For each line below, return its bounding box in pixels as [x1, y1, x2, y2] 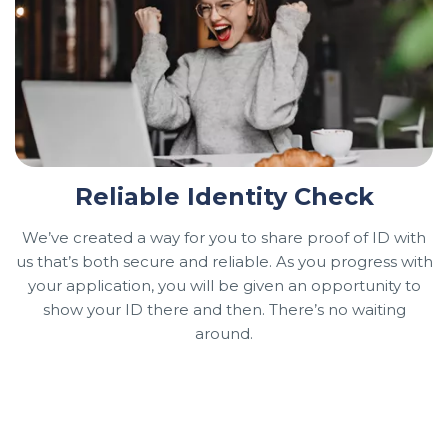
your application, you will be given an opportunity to [27, 275, 421, 295]
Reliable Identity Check [74, 181, 374, 211]
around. [195, 323, 253, 343]
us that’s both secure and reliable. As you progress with [15, 251, 433, 271]
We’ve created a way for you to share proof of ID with [22, 227, 426, 247]
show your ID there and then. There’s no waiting [42, 299, 406, 319]
